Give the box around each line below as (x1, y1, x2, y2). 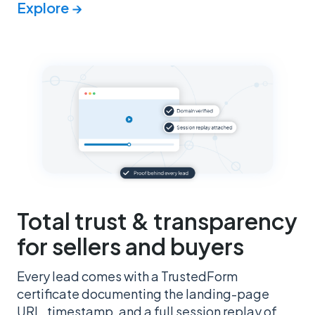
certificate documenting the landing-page (17, 285, 269, 302)
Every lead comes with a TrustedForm (17, 268, 238, 285)
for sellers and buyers (17, 232, 244, 261)
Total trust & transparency (17, 207, 297, 236)
